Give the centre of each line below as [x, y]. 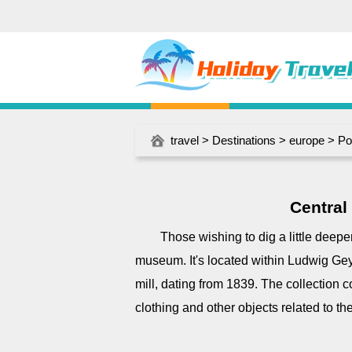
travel [185, 140]
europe [307, 140]
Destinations [244, 140]
